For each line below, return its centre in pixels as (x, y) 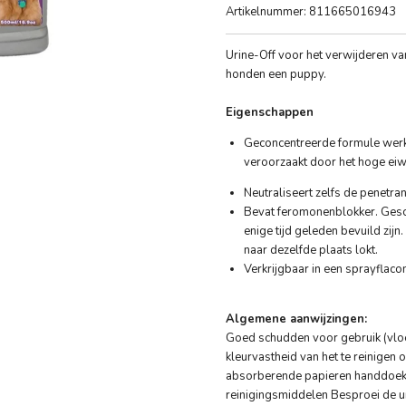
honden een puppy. (276, 75)
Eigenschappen (270, 113)
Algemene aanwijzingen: (296, 319)
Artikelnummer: (266, 12)
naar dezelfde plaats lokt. (310, 251)
